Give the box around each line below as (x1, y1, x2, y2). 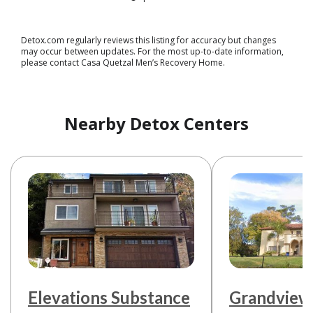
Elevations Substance (28, 287, 190, 308)
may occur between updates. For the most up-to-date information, (21, 45, 284, 58)
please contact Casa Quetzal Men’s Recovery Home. (21, 57, 225, 69)
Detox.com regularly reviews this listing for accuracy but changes (21, 34, 276, 47)
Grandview (229, 287, 312, 308)
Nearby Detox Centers (64, 112, 249, 136)
